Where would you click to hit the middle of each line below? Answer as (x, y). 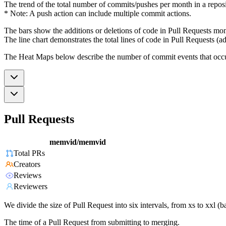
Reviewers (31, 187)
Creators (27, 164)
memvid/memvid (78, 142)
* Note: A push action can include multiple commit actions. (98, 13)
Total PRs (29, 153)
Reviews (27, 176)
